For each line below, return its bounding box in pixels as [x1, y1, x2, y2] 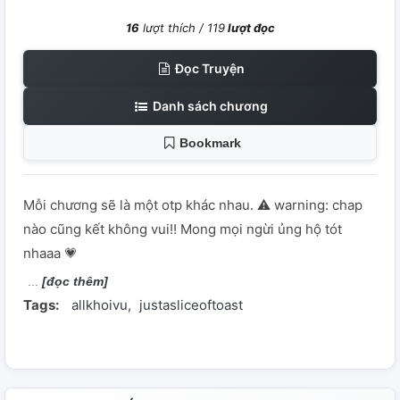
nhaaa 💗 [23, 245, 78, 262]
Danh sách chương [149, 98, 268, 114]
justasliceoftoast [139, 296, 243, 314]
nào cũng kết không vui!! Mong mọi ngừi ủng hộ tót [23, 221, 342, 238]
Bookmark [179, 136, 241, 151]
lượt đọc [224, 21, 275, 36]
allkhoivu [71, 296, 128, 314]
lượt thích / [138, 21, 207, 36]
